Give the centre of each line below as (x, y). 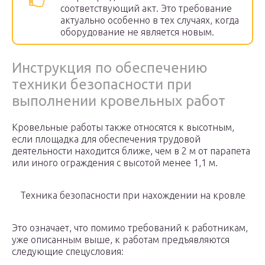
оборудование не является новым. (137, 32)
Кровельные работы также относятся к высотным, (123, 127)
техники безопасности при (102, 85)
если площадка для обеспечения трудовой (106, 139)
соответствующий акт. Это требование (146, 9)
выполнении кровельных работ (119, 101)
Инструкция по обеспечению (110, 68)
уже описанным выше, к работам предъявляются (121, 240)
